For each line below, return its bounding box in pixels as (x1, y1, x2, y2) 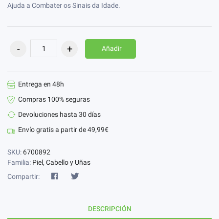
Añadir (102, 44, 122, 53)
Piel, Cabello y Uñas (32, 158, 90, 167)
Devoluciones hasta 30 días (18, 110, 101, 119)
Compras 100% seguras (18, 95, 90, 104)
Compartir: (7, 172, 40, 180)
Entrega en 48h (18, 80, 64, 88)
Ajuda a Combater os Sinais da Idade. (7, 1, 120, 10)
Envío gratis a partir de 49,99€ (18, 126, 109, 134)
